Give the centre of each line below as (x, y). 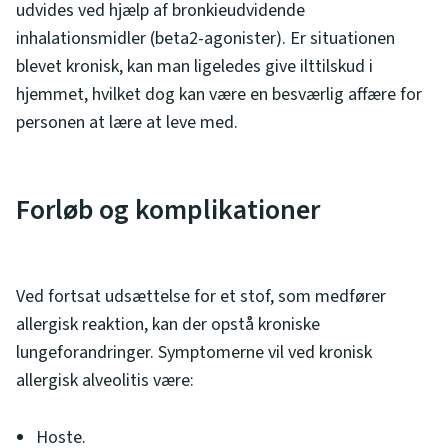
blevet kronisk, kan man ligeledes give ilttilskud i (194, 66)
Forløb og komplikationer (168, 209)
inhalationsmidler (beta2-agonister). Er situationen (205, 38)
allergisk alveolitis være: (105, 380)
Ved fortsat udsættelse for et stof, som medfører (201, 296)
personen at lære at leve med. (127, 122)
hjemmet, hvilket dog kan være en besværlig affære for (219, 94)
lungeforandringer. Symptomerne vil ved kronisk (194, 352)
